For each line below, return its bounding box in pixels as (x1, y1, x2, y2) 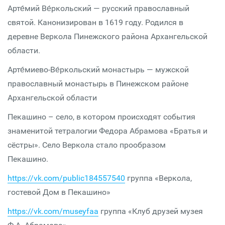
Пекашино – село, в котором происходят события (8, 112, 195, 122)
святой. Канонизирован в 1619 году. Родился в (8, 18, 183, 27)
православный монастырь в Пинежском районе (8, 79, 188, 88)
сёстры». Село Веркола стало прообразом (8, 140, 166, 150)
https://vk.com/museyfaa (8, 206, 98, 216)
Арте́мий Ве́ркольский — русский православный (8, 4, 189, 13)
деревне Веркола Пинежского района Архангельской (8, 32, 207, 41)
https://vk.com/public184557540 (8, 173, 125, 183)
